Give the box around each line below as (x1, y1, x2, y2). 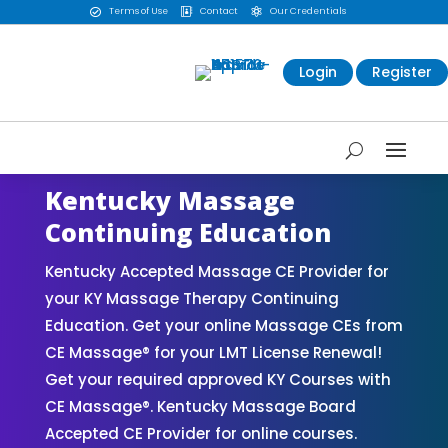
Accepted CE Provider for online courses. (44, 422, 357, 444)
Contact (199, 5, 238, 18)
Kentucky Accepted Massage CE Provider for (44, 260, 389, 282)
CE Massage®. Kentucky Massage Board (44, 395, 356, 417)
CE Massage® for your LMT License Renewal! (44, 341, 382, 363)
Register (372, 62, 432, 83)
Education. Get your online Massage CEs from (44, 314, 403, 336)
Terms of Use (108, 5, 168, 18)
